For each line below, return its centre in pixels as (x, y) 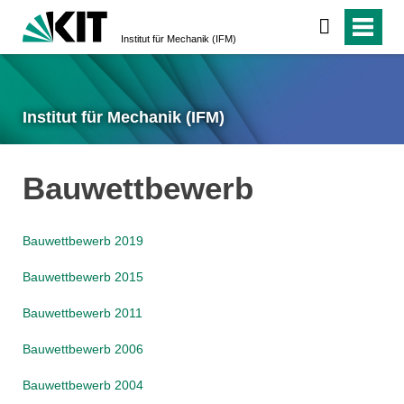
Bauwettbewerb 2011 (82, 313)
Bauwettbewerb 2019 (83, 241)
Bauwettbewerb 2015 (83, 277)
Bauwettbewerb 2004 (83, 386)
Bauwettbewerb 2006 (83, 349)
